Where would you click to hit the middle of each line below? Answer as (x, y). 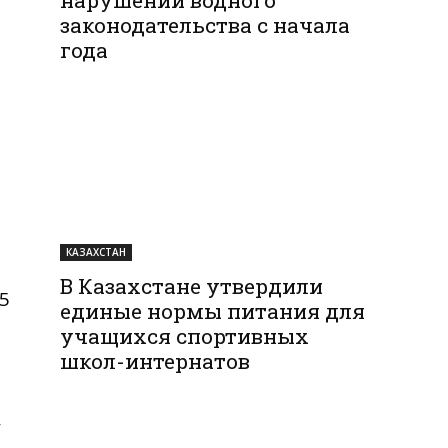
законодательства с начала (205, 24)
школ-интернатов (155, 360)
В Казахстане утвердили (192, 285)
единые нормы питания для (213, 310)
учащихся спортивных (185, 335)
